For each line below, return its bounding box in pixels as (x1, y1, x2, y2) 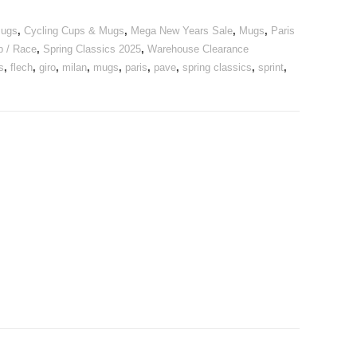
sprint (257, 61, 284, 73)
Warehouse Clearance (147, 43, 249, 55)
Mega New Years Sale (130, 25, 233, 37)
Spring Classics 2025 (42, 43, 141, 55)
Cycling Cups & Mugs (23, 25, 124, 37)
